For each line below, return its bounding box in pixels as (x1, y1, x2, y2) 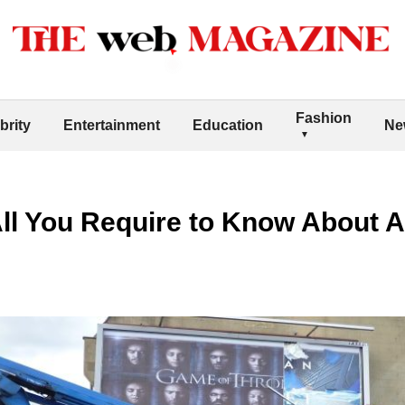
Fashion (296, 109, 352, 126)
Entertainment (63, 117, 160, 133)
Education (193, 117, 263, 133)
